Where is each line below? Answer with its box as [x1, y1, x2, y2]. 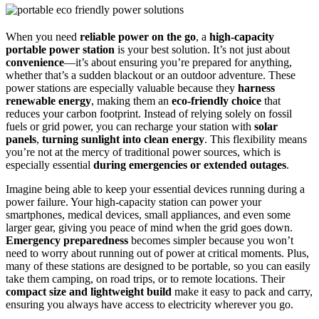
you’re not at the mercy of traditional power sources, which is [6, 146, 281, 159]
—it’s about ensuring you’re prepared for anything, [64, 56, 292, 69]
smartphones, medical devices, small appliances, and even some [6, 209, 291, 221]
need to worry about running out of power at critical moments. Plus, [6, 247, 309, 260]
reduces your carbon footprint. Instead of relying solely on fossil [6, 108, 292, 120]
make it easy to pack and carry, [172, 286, 313, 298]
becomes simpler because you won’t [128, 234, 293, 247]
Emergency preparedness [6, 234, 128, 247]
